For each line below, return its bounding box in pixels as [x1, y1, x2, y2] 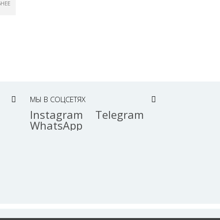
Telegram [95, 107, 144, 122]
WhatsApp [29, 117, 82, 133]
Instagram [29, 107, 83, 122]
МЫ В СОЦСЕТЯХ [29, 94, 85, 104]
